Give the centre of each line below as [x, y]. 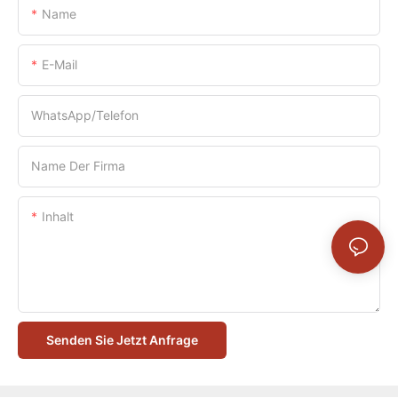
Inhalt [58, 216]
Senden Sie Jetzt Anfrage [122, 339]
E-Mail [60, 64]
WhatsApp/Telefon [85, 115]
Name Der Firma [78, 165]
